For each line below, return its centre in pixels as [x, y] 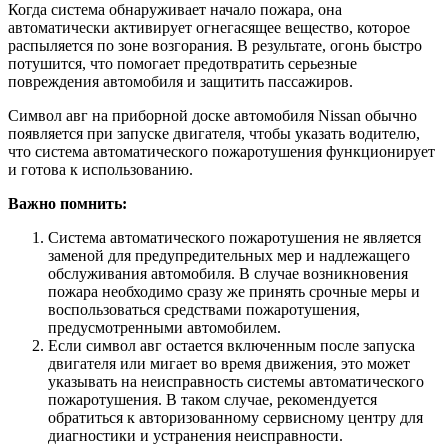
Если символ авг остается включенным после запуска [231, 345]
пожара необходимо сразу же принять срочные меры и [234, 291]
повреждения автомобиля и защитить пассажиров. [180, 81]
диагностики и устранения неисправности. [195, 435]
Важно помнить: [67, 203]
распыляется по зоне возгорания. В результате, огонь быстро [215, 45]
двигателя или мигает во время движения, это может [229, 363]
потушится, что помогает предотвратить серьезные [182, 63]
